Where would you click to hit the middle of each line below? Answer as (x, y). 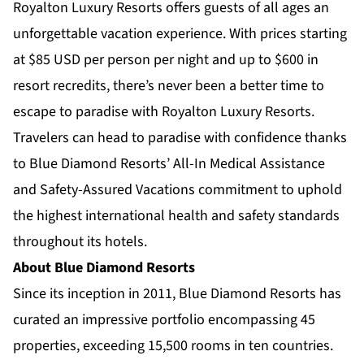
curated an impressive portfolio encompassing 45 (164, 320)
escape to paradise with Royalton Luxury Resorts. (164, 112)
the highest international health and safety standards (176, 216)
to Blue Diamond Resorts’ (93, 164)
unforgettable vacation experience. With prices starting (180, 34)
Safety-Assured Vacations (117, 190)
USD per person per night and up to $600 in (186, 60)
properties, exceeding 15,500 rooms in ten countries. (173, 346)
